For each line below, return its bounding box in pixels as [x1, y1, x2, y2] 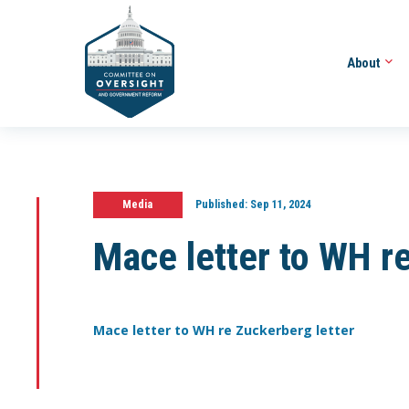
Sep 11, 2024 [246, 197, 310, 212]
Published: [194, 197, 247, 212]
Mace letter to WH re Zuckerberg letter [93, 321, 354, 340]
